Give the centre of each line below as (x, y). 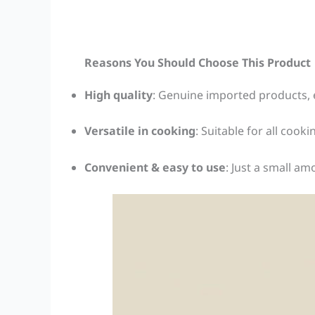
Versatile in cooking (140, 131)
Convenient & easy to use (155, 167)
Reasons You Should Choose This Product (198, 62)
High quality (118, 95)
